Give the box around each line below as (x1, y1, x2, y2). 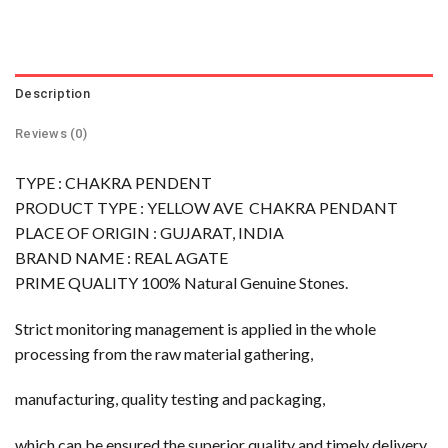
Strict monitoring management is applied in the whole (15, 318, 376, 338)
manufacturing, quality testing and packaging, (15, 389, 325, 409)
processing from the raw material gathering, (15, 343, 313, 363)
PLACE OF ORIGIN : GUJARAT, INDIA (15, 222, 284, 242)
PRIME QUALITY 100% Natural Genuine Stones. (15, 272, 348, 292)
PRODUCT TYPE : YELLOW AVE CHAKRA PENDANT (15, 197, 398, 217)
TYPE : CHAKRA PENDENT (15, 172, 212, 192)
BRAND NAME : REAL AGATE (15, 247, 228, 267)
